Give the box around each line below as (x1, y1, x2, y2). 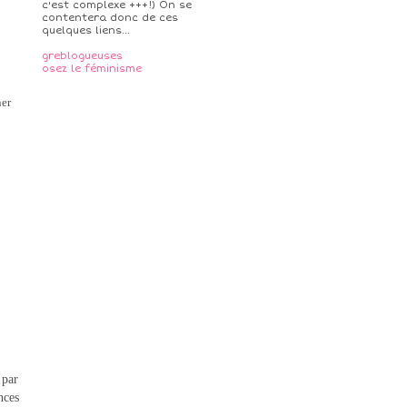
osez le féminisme (42, 63, 142, 74)
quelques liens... (42, 25, 130, 36)
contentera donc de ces (42, 12, 178, 24)
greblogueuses (42, 50, 123, 62)
